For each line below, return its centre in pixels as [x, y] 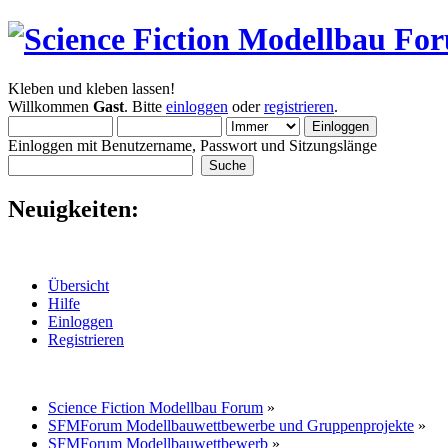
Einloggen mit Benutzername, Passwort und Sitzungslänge [192, 145]
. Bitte [145, 106]
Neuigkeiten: [73, 208]
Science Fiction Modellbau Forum [155, 407]
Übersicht [78, 285]
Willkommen [50, 106]
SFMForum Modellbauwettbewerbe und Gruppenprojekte [231, 425]
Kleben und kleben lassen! [91, 88]
